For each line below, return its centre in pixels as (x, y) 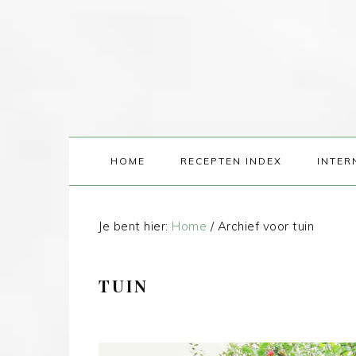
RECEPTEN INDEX (231, 161)
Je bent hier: (135, 226)
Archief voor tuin (264, 226)
